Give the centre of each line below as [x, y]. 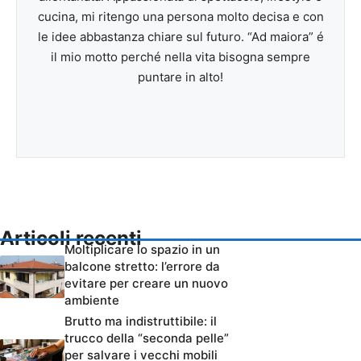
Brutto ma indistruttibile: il [141, 322]
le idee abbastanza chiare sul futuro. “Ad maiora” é [180, 37]
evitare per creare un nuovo [146, 284]
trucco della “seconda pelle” [147, 338]
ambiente [92, 301]
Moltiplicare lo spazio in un [142, 250]
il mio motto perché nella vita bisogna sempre [180, 57]
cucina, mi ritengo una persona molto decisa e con [180, 17]
